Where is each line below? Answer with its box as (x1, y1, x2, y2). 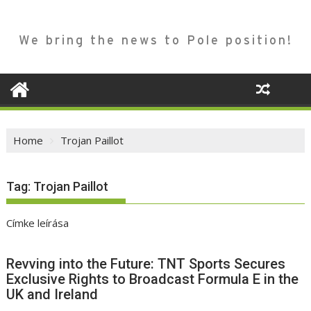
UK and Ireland (6, 286, 99, 303)
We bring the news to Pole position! (18, 33, 293, 48)
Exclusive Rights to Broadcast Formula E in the (6, 271, 299, 288)
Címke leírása (6, 216, 69, 230)
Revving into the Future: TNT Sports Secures (6, 255, 286, 273)
